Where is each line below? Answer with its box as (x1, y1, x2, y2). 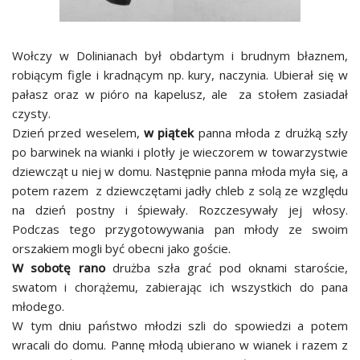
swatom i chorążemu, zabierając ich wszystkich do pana (12, 279, 348, 295)
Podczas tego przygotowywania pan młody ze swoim (12, 221, 348, 237)
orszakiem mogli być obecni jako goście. (12, 240, 231, 256)
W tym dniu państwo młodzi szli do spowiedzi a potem (12, 317, 348, 333)
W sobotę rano (12, 260, 105, 276)
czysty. (12, 105, 51, 121)
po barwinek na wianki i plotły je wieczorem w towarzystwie (12, 144, 348, 160)
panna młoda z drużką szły (194, 125, 349, 141)
